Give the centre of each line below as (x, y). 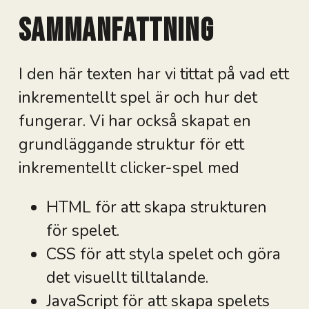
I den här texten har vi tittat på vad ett (153, 74)
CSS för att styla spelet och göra (163, 254)
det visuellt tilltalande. (127, 277)
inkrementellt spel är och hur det (138, 97)
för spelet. (82, 230)
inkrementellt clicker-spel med (129, 168)
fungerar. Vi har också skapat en (134, 121)
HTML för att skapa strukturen (156, 207)
